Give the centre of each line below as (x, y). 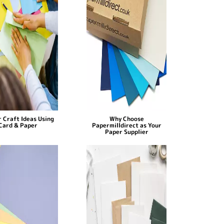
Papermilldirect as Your (126, 125)
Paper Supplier (126, 131)
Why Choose (126, 118)
